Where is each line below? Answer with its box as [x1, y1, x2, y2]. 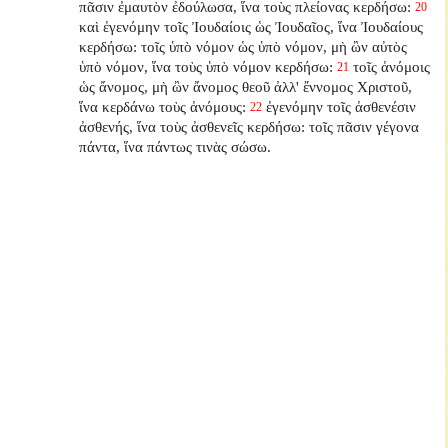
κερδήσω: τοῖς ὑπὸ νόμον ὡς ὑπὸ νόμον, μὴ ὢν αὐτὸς [79, 37, 408, 55]
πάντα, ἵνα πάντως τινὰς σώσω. [79, 137, 272, 155]
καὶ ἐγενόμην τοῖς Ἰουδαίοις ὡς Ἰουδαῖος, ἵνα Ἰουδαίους [79, 17, 424, 35]
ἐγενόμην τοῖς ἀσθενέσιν [266, 97, 417, 115]
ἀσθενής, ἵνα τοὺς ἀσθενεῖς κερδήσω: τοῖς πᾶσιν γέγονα [79, 117, 420, 135]
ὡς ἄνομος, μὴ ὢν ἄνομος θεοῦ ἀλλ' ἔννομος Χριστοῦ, [79, 77, 413, 95]
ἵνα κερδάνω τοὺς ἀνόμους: [79, 97, 247, 115]
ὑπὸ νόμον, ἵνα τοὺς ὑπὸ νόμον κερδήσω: [79, 57, 334, 75]
